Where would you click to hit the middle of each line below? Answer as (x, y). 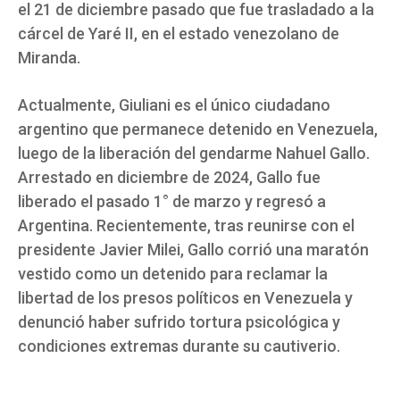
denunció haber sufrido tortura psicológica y (179, 321)
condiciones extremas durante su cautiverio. (179, 346)
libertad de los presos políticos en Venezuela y (185, 297)
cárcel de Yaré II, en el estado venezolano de (179, 33)
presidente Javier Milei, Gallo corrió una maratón (193, 249)
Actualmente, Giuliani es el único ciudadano (174, 104)
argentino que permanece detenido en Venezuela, (198, 129)
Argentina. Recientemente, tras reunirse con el (186, 225)
